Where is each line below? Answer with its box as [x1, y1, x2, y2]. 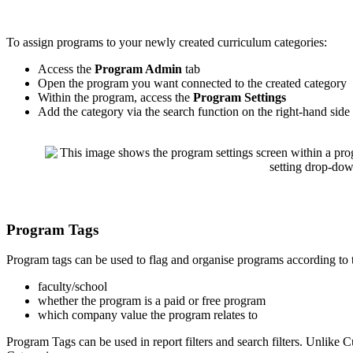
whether [38, 294, 78, 308]
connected [181, 76, 232, 91]
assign [23, 35, 54, 50]
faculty [38, 280, 72, 294]
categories [274, 35, 324, 50]
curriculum [217, 35, 271, 50]
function [198, 105, 239, 119]
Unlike [306, 335, 340, 349]
